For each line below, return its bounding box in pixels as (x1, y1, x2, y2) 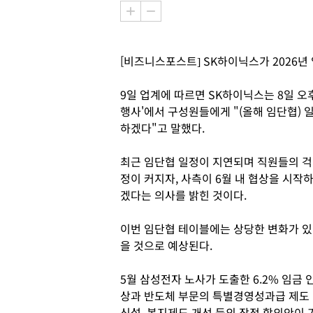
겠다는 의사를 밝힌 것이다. (120, 187, 249, 203)
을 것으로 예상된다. (120, 237, 215, 254)
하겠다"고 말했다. (120, 119, 210, 136)
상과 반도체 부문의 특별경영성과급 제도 (120, 287, 310, 304)
